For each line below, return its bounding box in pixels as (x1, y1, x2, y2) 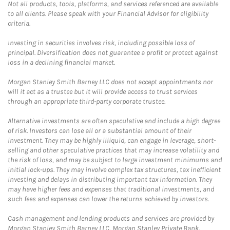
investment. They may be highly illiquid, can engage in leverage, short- (8, 136, 216, 145)
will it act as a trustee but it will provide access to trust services (8, 87, 198, 96)
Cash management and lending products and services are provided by (8, 214, 214, 223)
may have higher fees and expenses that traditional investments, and (8, 185, 214, 194)
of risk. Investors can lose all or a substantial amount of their (8, 126, 191, 135)
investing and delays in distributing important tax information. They (8, 175, 212, 184)
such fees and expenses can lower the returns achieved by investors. (8, 195, 209, 203)
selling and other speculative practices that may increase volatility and (8, 146, 219, 155)
